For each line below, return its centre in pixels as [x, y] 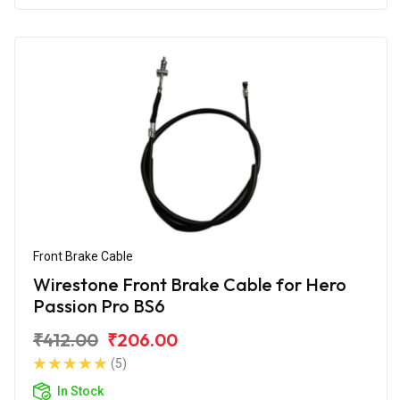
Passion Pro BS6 [99, 305]
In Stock [80, 391]
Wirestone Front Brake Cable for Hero [190, 284]
